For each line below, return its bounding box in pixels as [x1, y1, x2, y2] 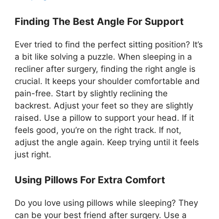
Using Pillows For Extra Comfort [15, 174, 165, 186]
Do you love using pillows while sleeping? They [15, 198, 198, 208]
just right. [15, 149, 51, 159]
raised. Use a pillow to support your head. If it [15, 112, 194, 123]
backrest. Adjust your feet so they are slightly [15, 100, 193, 110]
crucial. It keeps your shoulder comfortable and [15, 76, 200, 86]
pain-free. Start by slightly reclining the [15, 88, 168, 98]
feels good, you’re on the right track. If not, [15, 125, 181, 135]
